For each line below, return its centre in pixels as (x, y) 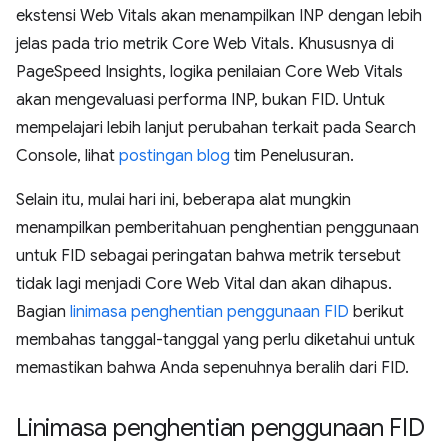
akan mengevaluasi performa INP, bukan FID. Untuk (200, 99)
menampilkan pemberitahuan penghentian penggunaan (217, 227)
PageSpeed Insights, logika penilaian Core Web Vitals (209, 71)
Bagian (43, 311)
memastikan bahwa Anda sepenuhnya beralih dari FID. (212, 367)
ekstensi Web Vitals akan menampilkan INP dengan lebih (219, 15)
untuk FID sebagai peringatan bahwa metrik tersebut (208, 255)
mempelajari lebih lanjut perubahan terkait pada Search (216, 127)
